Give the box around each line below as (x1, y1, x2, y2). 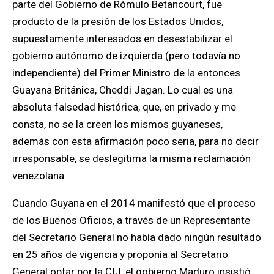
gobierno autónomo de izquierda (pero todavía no (12, 50, 240, 62)
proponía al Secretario (127, 248, 228, 261)
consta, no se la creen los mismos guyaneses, (12, 118, 223, 130)
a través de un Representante (114, 214, 250, 226)
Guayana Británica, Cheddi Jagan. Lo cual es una (12, 84, 233, 96)
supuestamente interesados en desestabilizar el (12, 32, 232, 45)
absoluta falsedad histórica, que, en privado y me (12, 101, 236, 113)
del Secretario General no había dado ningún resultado (12, 231, 261, 243)
